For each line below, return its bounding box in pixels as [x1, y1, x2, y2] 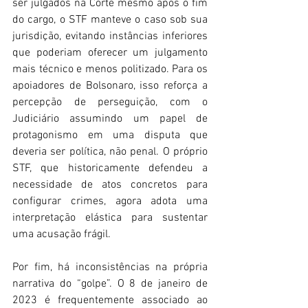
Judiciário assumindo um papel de [12, 112, 208, 126]
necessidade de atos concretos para [12, 178, 208, 192]
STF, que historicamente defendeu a [12, 162, 208, 176]
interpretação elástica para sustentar [12, 211, 208, 225]
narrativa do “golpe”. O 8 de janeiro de [12, 277, 208, 291]
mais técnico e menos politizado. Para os [12, 63, 208, 77]
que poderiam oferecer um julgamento [12, 46, 208, 60]
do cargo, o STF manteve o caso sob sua [12, 13, 208, 27]
